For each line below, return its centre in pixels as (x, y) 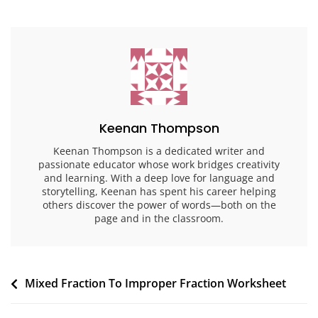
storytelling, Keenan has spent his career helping (159, 192)
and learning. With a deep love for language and (159, 178)
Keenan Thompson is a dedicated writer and (159, 151)
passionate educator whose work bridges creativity (159, 165)
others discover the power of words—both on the (159, 205)
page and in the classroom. (159, 219)
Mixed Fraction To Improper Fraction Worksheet (155, 284)
